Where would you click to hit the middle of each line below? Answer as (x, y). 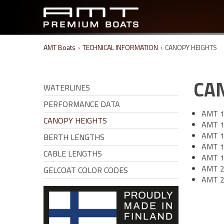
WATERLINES (67, 87)
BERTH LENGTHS (74, 137)
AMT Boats (59, 47)
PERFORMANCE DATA (82, 104)
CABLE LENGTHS (73, 153)
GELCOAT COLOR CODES (86, 170)
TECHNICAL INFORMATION (120, 47)
